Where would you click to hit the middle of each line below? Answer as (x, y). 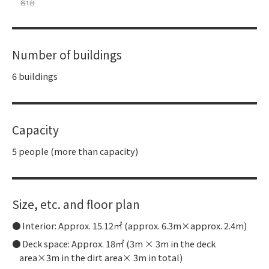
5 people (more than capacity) (75, 151)
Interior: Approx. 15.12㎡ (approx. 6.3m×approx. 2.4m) (135, 226)
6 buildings (35, 76)
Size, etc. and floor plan (76, 204)
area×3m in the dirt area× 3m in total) (101, 258)
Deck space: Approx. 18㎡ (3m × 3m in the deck (119, 244)
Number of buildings (67, 55)
